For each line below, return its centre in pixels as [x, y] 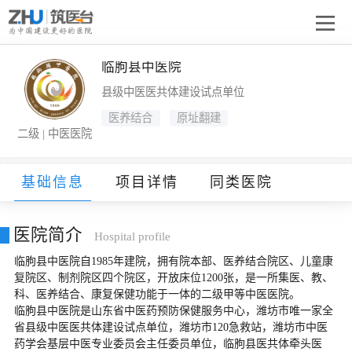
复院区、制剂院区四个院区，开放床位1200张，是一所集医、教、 [173, 277]
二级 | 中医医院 [54, 133]
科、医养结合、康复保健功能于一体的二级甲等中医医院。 [157, 294]
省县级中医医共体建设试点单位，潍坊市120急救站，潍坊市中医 [170, 327]
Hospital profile [132, 236]
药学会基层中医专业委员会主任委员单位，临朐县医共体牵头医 [168, 343]
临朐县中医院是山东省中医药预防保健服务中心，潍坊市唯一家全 [173, 310]
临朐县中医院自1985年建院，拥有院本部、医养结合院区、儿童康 [173, 261]
